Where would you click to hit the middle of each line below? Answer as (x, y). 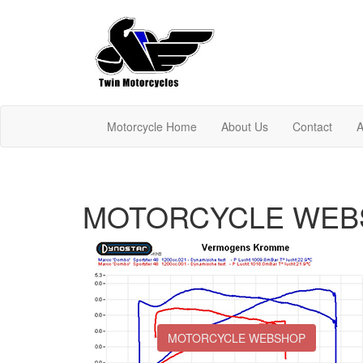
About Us (245, 126)
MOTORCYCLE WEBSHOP (237, 338)
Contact (312, 126)
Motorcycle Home (152, 126)
